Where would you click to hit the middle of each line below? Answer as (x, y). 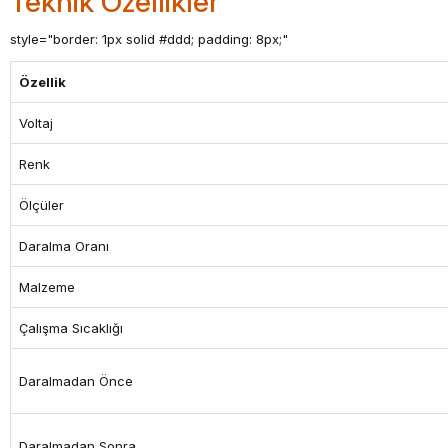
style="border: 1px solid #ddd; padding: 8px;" (149, 39)
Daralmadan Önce (76, 381)
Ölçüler (41, 205)
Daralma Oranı (64, 246)
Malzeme (47, 287)
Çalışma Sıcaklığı (71, 328)
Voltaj (36, 123)
